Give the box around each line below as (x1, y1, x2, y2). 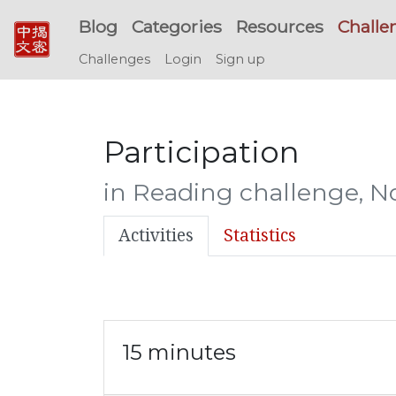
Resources (236, 16, 324, 37)
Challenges (79, 51, 150, 67)
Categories (132, 16, 222, 37)
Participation (103, 133, 300, 170)
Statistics (224, 225, 296, 246)
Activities (118, 225, 194, 246)
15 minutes (122, 339, 236, 365)
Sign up (216, 51, 265, 67)
